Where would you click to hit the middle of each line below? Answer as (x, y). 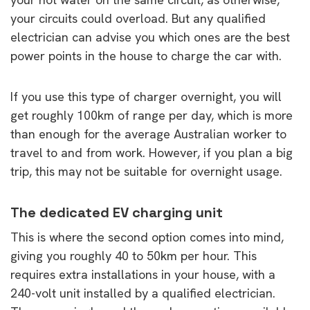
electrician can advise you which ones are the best (150, 37)
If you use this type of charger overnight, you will (146, 96)
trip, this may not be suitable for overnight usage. (146, 171)
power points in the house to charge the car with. (146, 55)
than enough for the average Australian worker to (148, 134)
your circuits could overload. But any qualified (138, 18)
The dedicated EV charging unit (117, 212)
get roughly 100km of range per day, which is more (152, 115)
